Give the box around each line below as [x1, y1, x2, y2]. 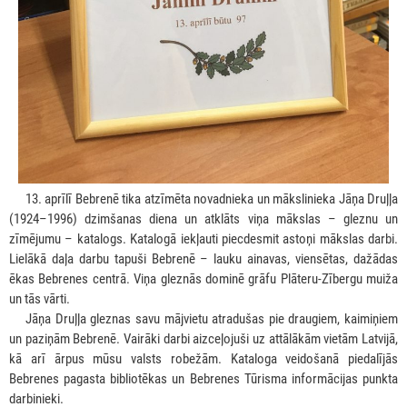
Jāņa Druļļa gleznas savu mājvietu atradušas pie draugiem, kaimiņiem [25, 310, 398, 327]
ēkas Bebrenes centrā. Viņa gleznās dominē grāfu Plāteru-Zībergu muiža [9, 270, 398, 287]
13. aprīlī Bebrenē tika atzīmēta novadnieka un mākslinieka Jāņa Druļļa [25, 190, 398, 207]
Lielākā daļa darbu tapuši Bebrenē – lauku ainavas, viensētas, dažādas [9, 250, 398, 267]
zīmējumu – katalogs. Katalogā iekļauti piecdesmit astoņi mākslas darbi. [9, 230, 398, 247]
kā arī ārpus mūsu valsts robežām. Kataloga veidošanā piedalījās [9, 350, 398, 367]
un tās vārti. [9, 290, 70, 307]
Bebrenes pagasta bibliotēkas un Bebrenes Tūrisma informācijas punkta [9, 370, 398, 387]
